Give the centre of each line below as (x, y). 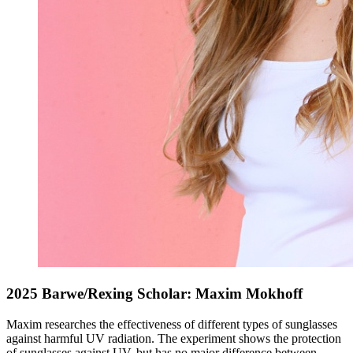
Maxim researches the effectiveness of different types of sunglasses (172, 324)
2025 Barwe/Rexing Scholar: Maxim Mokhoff (154, 294)
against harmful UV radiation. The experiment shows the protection (174, 338)
